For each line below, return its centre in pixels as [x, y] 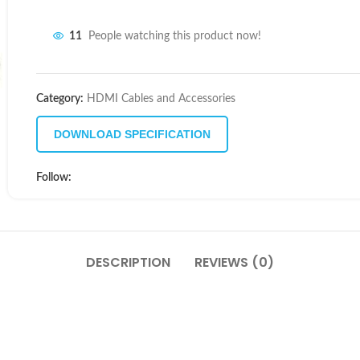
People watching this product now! [175, 37]
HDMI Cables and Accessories [161, 99]
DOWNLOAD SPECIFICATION [132, 134]
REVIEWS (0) [234, 262]
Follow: [54, 178]
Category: [60, 99]
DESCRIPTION [128, 262]
